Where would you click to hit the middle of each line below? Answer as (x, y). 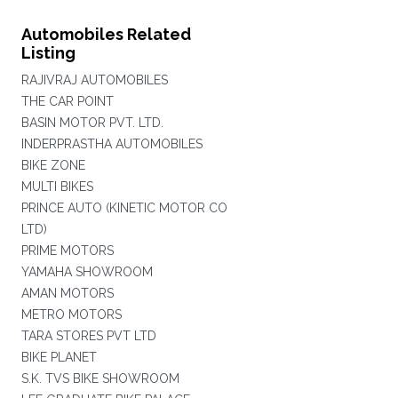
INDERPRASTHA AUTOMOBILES (111, 144)
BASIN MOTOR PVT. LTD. (92, 123)
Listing (48, 53)
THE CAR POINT (67, 101)
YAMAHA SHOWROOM (87, 272)
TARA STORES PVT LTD (88, 336)
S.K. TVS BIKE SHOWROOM (100, 378)
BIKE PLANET (59, 357)
